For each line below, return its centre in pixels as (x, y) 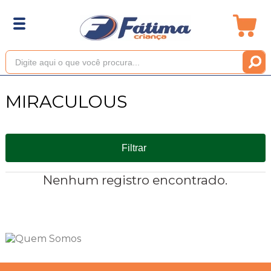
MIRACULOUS (66, 101)
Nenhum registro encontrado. (135, 180)
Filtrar (134, 148)
